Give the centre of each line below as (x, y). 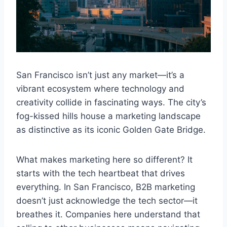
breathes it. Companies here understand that (108, 214)
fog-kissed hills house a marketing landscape (108, 116)
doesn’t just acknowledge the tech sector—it (107, 200)
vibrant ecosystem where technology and (100, 88)
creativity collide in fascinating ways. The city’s (111, 102)
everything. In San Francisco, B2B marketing (106, 187)
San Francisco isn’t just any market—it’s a (100, 75)
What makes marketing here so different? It (104, 159)
